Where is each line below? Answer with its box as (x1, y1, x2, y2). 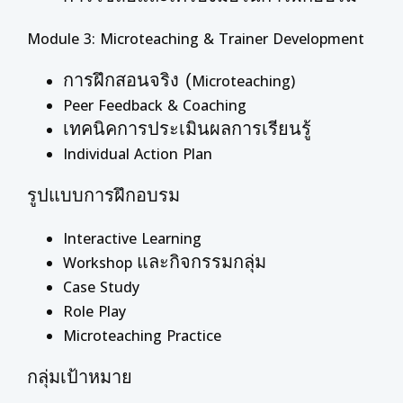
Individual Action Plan (63, 144, 212, 164)
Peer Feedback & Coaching (63, 95, 246, 115)
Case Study (63, 277, 139, 297)
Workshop (63, 253, 137, 273)
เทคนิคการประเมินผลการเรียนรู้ (63, 119, 311, 139)
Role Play (63, 301, 126, 321)
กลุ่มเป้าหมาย (27, 367, 132, 387)
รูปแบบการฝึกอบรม (27, 185, 180, 205)
